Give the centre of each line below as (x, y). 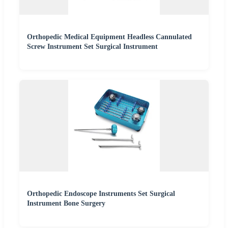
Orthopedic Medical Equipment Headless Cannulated (109, 37)
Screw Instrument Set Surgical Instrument (92, 47)
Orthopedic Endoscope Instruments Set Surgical (101, 194)
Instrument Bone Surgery (66, 203)
